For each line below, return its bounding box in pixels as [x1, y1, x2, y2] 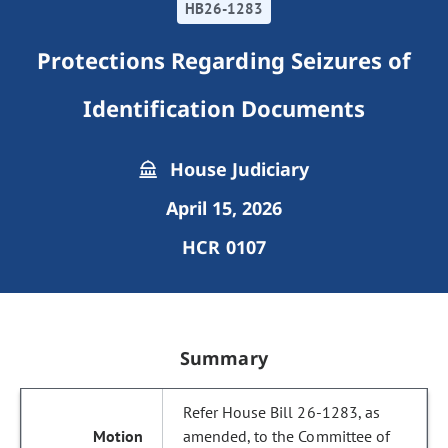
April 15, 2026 [165, 196, 283, 220]
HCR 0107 [182, 235, 266, 259]
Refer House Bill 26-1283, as [183, 402, 380, 422]
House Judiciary [164, 157, 310, 181]
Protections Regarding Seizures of [36, 45, 412, 75]
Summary [180, 346, 268, 370]
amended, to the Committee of [183, 426, 390, 446]
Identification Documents [82, 93, 366, 123]
